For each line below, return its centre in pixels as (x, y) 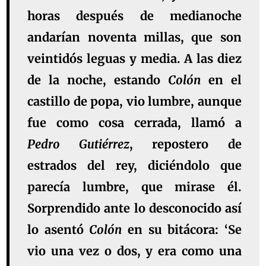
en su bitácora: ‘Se (182, 230)
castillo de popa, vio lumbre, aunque (134, 102)
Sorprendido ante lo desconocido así (134, 208)
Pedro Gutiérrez (78, 144)
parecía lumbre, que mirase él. (134, 187)
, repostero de (185, 144)
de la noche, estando (98, 80)
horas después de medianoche (134, 16)
